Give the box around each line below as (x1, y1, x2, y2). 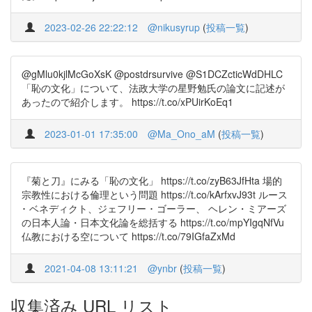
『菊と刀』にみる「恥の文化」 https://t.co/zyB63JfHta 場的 (22, 173, 282, 187)
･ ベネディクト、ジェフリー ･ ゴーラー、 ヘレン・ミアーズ (22, 201, 286, 215)
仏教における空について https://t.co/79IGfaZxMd (22, 229, 235, 243)
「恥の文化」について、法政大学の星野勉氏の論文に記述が (22, 81, 285, 95)
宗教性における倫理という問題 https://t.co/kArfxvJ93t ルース (22, 187, 288, 201)
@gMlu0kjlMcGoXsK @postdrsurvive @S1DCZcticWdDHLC (22, 67, 283, 81)
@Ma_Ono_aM (148, 127, 215, 141)
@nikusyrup (148, 20, 200, 34)
